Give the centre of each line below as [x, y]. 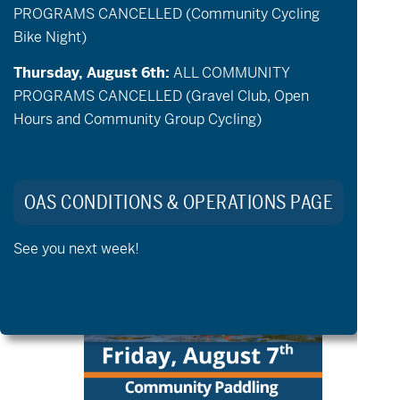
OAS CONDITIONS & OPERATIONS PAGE [179, 203]
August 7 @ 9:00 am [133, 117]
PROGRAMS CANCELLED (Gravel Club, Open [161, 96]
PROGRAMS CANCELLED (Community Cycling [167, 14]
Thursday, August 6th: [93, 73]
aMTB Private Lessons [162, 142]
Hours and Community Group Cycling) [137, 119]
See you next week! [76, 249]
